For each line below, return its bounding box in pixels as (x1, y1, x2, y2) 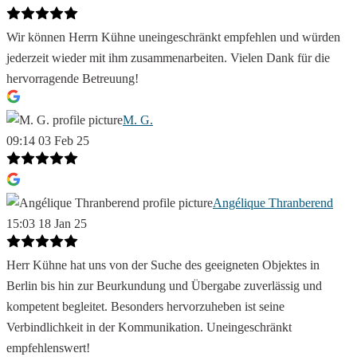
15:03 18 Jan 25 (6, 217, 87, 231)
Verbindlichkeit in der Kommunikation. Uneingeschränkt (6, 320, 292, 335)
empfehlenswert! (6, 341, 90, 355)
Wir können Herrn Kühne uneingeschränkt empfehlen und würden (6, 30, 340, 45)
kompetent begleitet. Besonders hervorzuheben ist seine (6, 300, 284, 314)
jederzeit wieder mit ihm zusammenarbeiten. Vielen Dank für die (6, 51, 330, 65)
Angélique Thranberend (213, 196, 333, 210)
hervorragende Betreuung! (6, 72, 139, 86)
